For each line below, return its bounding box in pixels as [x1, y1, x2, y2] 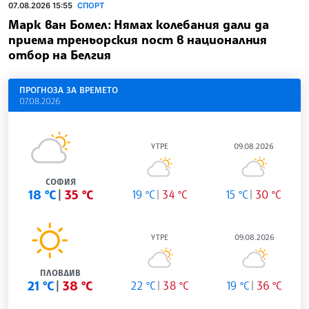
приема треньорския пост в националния [8, 32, 268, 48]
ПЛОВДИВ [39, 268, 81, 279]
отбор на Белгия [8, 47, 111, 63]
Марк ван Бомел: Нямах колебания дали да [8, 17, 270, 32]
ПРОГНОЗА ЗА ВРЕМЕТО [19, 84, 118, 96]
